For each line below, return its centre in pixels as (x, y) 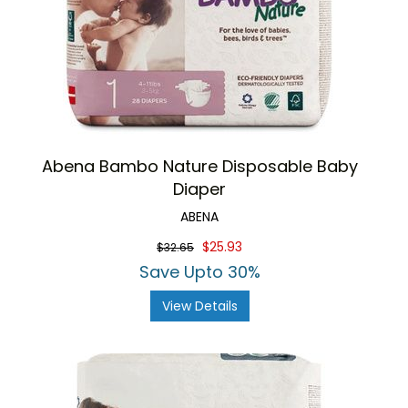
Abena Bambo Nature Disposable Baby (199, 166)
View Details (199, 306)
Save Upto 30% (199, 272)
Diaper (199, 189)
